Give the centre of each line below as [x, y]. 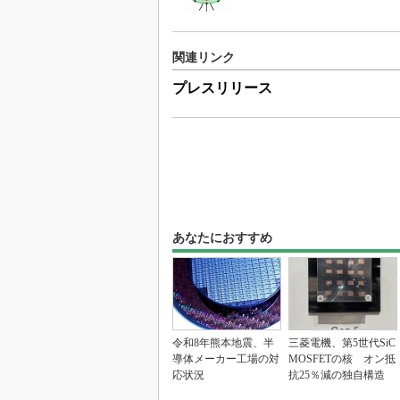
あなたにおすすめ [222, 237]
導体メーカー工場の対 [226, 358]
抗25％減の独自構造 [337, 375]
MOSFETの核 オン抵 [342, 358]
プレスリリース [222, 87]
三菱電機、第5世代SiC [342, 342]
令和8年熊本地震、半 [223, 342]
